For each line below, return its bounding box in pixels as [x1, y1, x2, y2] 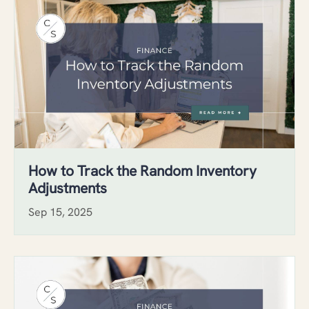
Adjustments [28, 178, 107, 197]
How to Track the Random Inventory [28, 161, 257, 180]
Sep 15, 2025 [28, 204, 92, 219]
